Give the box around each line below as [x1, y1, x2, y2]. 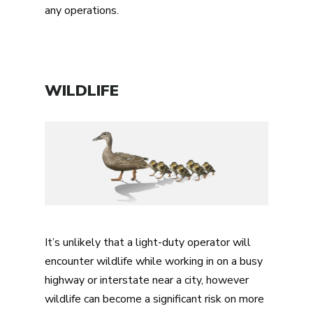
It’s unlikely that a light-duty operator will [45, 234, 251, 250]
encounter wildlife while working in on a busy [45, 253, 263, 269]
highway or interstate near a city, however [45, 272, 249, 288]
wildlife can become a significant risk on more [45, 291, 264, 307]
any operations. [45, 3, 119, 19]
